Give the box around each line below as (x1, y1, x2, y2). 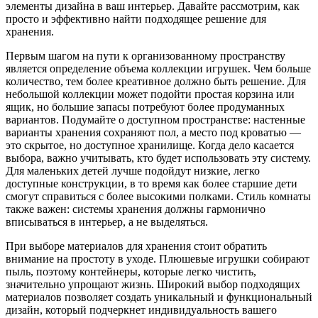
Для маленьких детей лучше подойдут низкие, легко (6, 164, 260, 177)
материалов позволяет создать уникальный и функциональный (6, 290, 312, 303)
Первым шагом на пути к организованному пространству (6, 49, 285, 62)
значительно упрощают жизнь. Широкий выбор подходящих (6, 278, 300, 290)
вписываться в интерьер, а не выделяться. (6, 215, 208, 228)
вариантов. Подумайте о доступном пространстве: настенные (6, 113, 305, 126)
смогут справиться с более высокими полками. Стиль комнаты (6, 190, 311, 202)
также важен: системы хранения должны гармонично (6, 202, 265, 215)
